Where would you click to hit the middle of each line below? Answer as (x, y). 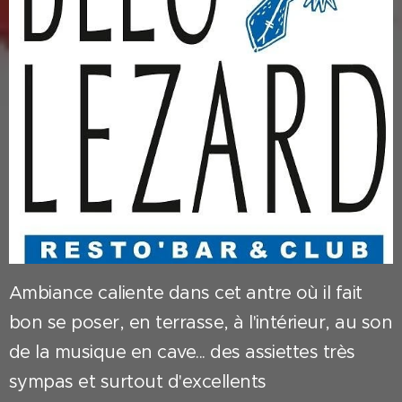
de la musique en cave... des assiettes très (182, 353)
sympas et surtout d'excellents (138, 382)
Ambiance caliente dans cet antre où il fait (186, 293)
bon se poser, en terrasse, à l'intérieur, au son (201, 323)
